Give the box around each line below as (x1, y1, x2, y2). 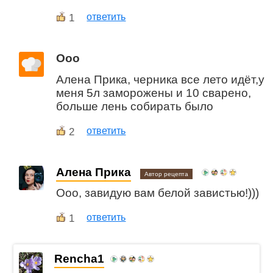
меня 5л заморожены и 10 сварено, (56, 86, 252, 99)
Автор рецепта (144, 170, 189, 177)
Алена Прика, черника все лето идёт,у (56, 73, 265, 86)
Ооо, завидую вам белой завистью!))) (56, 186, 260, 200)
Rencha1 (54, 252, 105, 266)
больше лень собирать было (56, 99, 214, 113)
